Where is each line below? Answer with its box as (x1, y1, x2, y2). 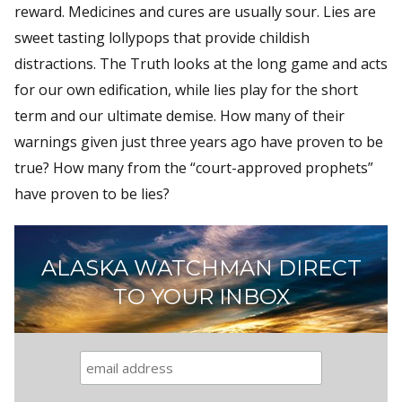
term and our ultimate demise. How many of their (14, 105, 345, 126)
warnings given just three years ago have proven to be (14, 131, 383, 152)
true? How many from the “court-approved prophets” (14, 157, 373, 178)
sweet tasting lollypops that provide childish (14, 27, 310, 48)
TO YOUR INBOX (112, 283, 290, 310)
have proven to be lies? (14, 183, 170, 204)
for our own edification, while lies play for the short (14, 79, 358, 100)
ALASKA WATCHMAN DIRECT (40, 254, 362, 281)
